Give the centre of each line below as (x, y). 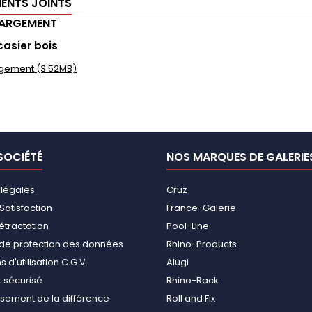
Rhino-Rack (193, 280)
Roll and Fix (191, 298)
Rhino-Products (202, 244)
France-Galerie (201, 208)
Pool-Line (188, 226)
